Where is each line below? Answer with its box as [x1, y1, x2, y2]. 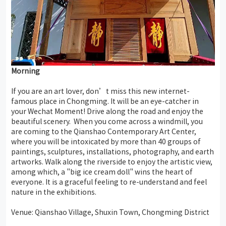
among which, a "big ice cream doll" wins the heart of [11, 166, 193, 177]
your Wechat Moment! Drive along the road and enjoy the [11, 105, 203, 116]
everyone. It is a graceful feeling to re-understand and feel [11, 176, 207, 187]
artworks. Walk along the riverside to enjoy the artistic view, [11, 156, 212, 166]
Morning [11, 65, 40, 76]
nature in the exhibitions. [11, 186, 96, 197]
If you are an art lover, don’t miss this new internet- [11, 85, 190, 96]
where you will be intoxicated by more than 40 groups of [11, 136, 201, 146]
